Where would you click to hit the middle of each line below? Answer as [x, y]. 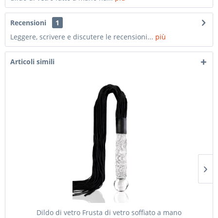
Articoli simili [32, 62]
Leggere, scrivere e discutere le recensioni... [82, 37]
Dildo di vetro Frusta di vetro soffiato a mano [109, 212]
